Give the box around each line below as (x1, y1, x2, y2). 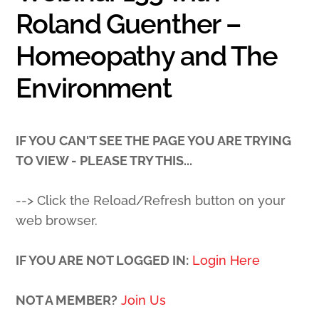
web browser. (16, 213, 98, 229)
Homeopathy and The (16, 40, 278, 73)
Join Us (121, 293, 167, 308)
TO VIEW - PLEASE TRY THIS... (16, 153, 193, 169)
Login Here (192, 253, 261, 268)
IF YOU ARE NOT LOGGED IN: (16, 253, 189, 268)
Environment (16, 72, 172, 105)
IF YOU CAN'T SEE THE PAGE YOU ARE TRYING (16, 133, 292, 149)
